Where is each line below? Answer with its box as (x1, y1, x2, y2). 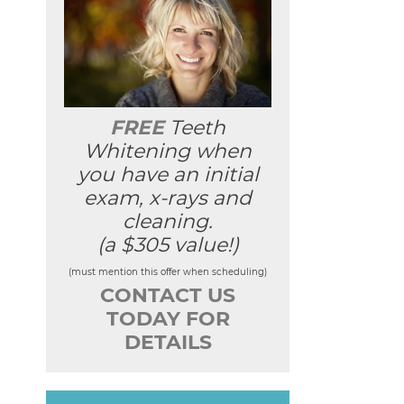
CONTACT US (100, 283, 235, 308)
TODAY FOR (106, 307, 230, 332)
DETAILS (124, 330, 212, 355)
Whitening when (84, 139, 252, 164)
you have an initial (77, 162, 259, 188)
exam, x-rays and (84, 186, 252, 211)
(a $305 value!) (96, 233, 239, 258)
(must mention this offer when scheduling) (69, 266, 267, 279)
